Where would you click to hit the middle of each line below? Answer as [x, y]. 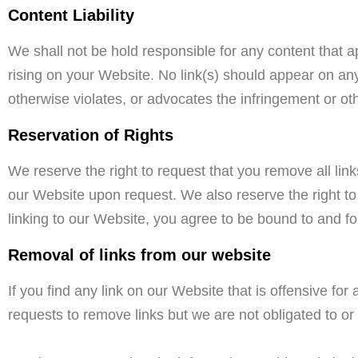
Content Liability [71, 15]
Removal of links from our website [139, 255]
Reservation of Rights [91, 135]
